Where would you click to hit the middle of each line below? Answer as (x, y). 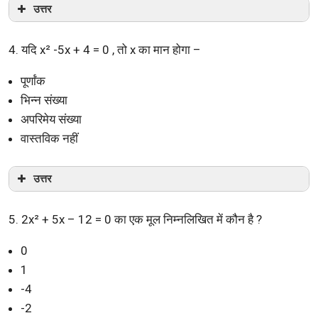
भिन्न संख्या (44, 100)
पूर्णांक (33, 81)
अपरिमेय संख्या (51, 119)
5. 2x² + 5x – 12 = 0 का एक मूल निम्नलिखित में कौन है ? (135, 219)
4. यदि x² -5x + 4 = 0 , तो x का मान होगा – (105, 49)
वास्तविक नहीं (49, 138)
